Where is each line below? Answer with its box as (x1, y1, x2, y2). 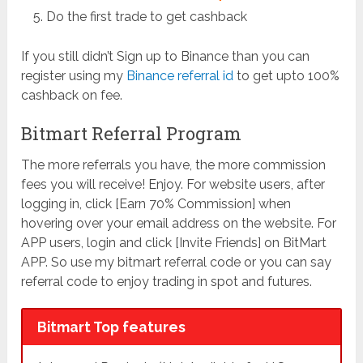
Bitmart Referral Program (21, 122, 242, 146)
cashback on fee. (21, 88, 123, 104)
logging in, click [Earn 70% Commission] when (21, 196, 292, 212)
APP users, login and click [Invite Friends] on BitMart (21, 235, 327, 251)
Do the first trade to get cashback (45, 9, 247, 25)
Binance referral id (126, 68, 234, 84)
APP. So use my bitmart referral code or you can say (21, 254, 332, 271)
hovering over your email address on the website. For (21, 216, 337, 232)
